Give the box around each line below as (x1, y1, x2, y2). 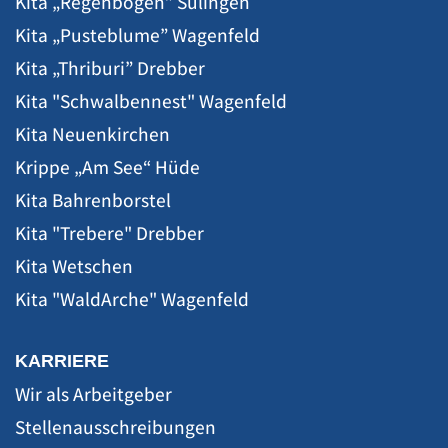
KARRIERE (15, 350, 109, 371)
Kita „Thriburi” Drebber (15, 54, 205, 81)
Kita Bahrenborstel (15, 186, 171, 213)
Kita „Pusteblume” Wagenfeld (15, 21, 260, 48)
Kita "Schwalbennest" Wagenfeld (15, 87, 287, 114)
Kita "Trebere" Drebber (15, 219, 204, 246)
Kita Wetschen (15, 252, 133, 279)
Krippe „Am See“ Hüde (15, 153, 200, 180)
